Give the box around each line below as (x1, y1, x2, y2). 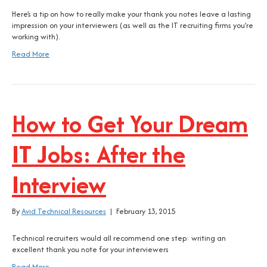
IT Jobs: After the (12, 137, 185, 171)
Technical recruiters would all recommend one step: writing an (12, 232, 226, 244)
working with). (12, 31, 60, 42)
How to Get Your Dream (12, 107, 248, 141)
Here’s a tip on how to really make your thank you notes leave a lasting (12, 8, 251, 20)
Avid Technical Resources (21, 206, 106, 217)
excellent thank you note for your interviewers (12, 244, 169, 255)
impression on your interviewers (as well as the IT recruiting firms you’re (12, 20, 253, 31)
